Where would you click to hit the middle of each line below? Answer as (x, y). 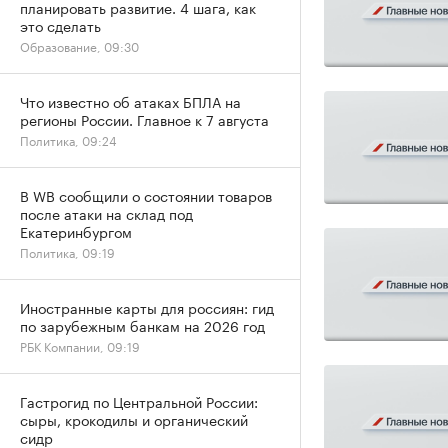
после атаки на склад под (106, 213)
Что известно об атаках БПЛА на (130, 101)
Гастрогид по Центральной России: (139, 401)
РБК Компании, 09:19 (80, 345)
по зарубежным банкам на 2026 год (142, 325)
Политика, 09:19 (67, 251)
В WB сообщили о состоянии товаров (146, 195)
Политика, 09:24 (68, 139)
